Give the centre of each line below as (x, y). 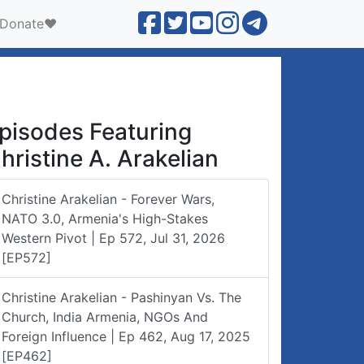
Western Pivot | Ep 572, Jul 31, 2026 (113, 238)
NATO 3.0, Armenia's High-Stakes (105, 219)
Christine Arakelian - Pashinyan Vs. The (121, 297)
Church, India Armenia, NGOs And (105, 317)
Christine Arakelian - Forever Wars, (108, 199)
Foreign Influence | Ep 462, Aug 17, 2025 (126, 336)
